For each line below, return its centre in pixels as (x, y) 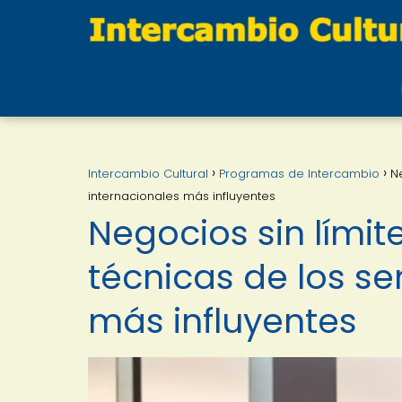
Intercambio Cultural (148, 174)
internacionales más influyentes (182, 196)
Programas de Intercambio (299, 174)
